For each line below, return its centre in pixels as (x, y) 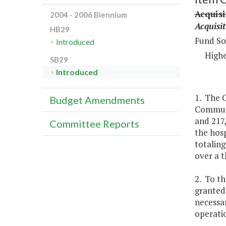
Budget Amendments (97, 100)
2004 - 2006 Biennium (89, 15)
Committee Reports (94, 124)
